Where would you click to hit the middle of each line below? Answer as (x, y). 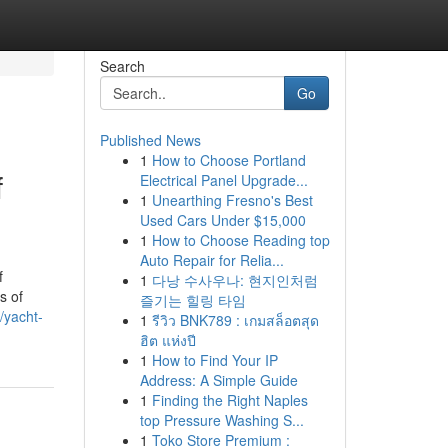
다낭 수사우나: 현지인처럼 (234, 280)
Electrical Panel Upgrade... (223, 180)
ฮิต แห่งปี (167, 340)
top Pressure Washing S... (221, 420)
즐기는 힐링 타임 (192, 300)
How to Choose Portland (228, 160)
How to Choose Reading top (240, 240)
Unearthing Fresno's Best (232, 200)
